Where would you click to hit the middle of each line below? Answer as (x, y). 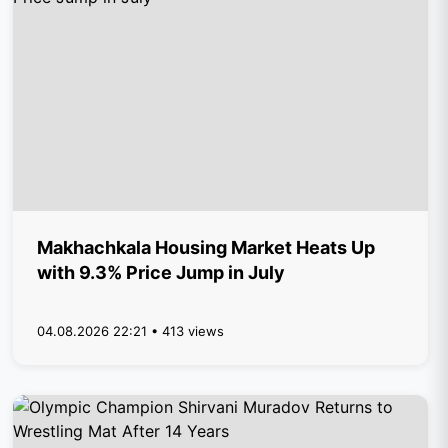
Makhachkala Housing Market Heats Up (206, 247)
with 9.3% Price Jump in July (161, 272)
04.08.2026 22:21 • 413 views (131, 331)
